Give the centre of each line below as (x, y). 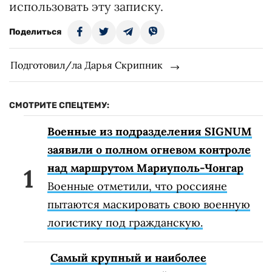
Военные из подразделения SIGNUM (150, 132)
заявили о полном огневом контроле (149, 150)
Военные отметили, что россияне (137, 186)
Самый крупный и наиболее (128, 258)
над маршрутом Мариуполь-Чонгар (145, 168)
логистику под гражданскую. (125, 223)
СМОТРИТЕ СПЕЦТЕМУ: (59, 106)
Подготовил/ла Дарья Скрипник (87, 65)
